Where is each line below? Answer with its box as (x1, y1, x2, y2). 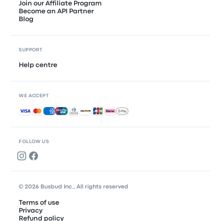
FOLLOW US (19, 139, 49, 144)
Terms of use (19, 199, 60, 206)
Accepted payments (18, 107, 86, 113)
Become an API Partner (19, 8, 94, 14)
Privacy (19, 207, 43, 214)
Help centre (19, 62, 58, 68)
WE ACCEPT (19, 93, 49, 98)
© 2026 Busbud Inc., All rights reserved (19, 184, 129, 189)
